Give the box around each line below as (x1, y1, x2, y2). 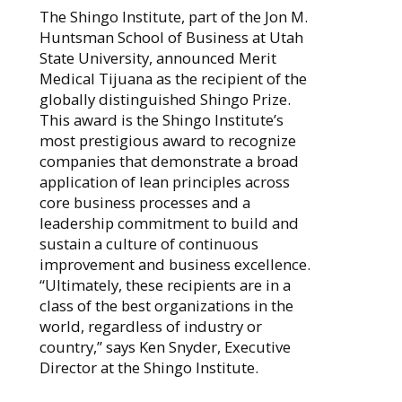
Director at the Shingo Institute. (39, 357, 258, 379)
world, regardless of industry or (39, 316, 262, 337)
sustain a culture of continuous (39, 233, 258, 255)
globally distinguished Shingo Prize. (39, 89, 291, 110)
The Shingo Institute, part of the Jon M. (39, 6, 308, 28)
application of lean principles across (39, 171, 290, 193)
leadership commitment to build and (39, 213, 299, 234)
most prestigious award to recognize (39, 130, 296, 152)
